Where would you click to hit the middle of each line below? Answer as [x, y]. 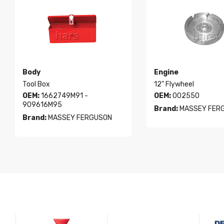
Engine [166, 72]
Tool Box [36, 84]
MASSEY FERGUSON [79, 118]
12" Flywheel [174, 84]
